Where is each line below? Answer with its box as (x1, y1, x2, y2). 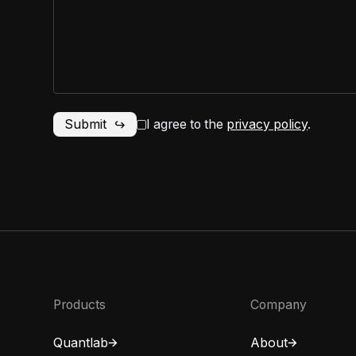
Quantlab (53, 335, 109, 351)
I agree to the (146, 117, 227, 133)
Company (250, 297, 308, 313)
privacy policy (226, 117, 308, 133)
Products (53, 297, 106, 313)
